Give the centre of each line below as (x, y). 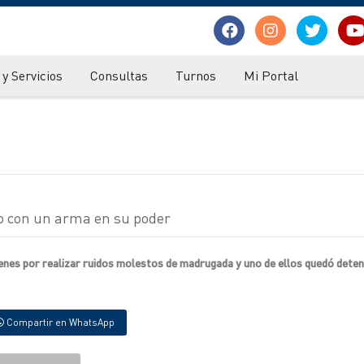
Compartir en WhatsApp (59, 322)
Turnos (196, 75)
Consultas (119, 75)
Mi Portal (271, 75)
